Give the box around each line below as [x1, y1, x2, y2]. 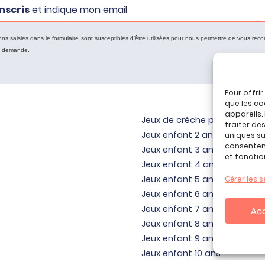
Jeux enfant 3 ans [141, 144, 218, 156]
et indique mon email [30, 3, 128, 17]
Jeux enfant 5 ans [141, 173, 218, 186]
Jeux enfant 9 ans [141, 232, 218, 245]
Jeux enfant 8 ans [141, 218, 218, 230]
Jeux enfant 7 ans [141, 203, 218, 215]
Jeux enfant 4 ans [141, 159, 219, 171]
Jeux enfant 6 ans [141, 188, 218, 201]
